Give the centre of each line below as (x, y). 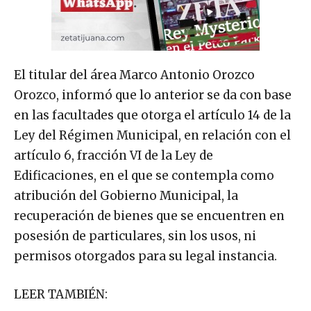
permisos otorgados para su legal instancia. (145, 256)
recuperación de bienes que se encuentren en (149, 216)
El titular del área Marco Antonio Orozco (134, 75)
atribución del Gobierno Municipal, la (126, 195)
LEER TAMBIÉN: (61, 294)
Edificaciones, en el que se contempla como (144, 175)
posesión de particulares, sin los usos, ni (135, 236)
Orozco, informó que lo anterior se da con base (153, 95)
